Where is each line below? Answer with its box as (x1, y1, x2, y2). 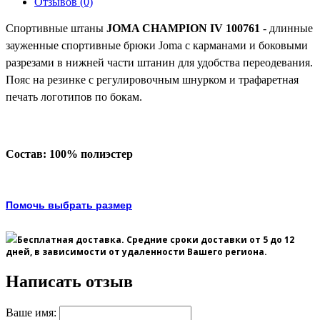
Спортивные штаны (6, 22, 104, 34)
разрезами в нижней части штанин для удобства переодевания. (6, 56, 313, 69)
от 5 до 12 (249, 234, 294, 246)
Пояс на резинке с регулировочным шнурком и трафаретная (6, 74, 299, 86)
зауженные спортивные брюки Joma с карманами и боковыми (6, 39, 308, 51)
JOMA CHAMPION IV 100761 (104, 22, 260, 34)
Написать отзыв (6, 271, 133, 291)
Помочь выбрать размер (6, 199, 132, 211)
